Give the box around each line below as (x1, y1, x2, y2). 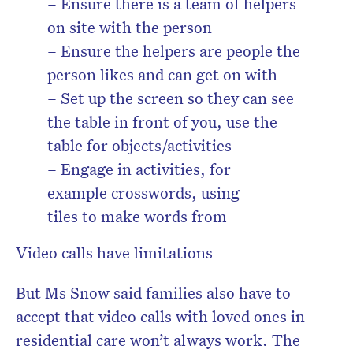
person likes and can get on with (47, 64, 277, 85)
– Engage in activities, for (47, 158, 231, 180)
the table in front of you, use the (47, 111, 277, 132)
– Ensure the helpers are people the (47, 40, 300, 61)
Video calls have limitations (16, 242, 213, 263)
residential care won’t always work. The (16, 329, 300, 351)
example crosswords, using (47, 182, 240, 203)
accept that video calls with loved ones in (16, 306, 305, 327)
